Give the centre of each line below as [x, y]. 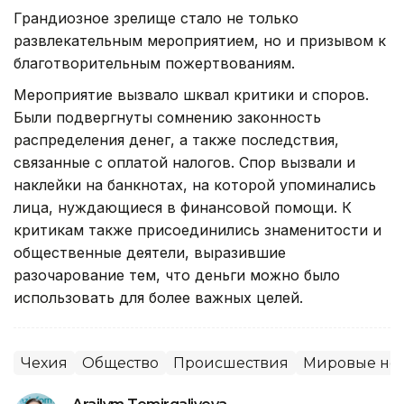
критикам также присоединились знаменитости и [197, 230]
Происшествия [231, 363]
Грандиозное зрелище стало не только [156, 18]
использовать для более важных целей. [158, 297]
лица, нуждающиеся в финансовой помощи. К [183, 207]
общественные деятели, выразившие [150, 252]
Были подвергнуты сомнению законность [167, 117]
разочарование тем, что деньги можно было [177, 275]
